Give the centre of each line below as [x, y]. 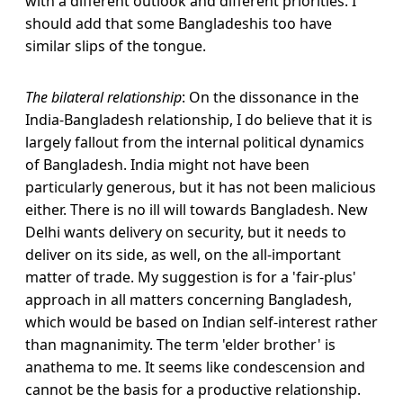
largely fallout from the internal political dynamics [195, 143]
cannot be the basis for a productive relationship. [193, 390]
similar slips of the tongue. [116, 46]
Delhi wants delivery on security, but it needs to [186, 233]
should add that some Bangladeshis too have [179, 24]
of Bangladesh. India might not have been [167, 165]
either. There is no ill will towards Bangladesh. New [197, 210]
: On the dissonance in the [270, 98]
